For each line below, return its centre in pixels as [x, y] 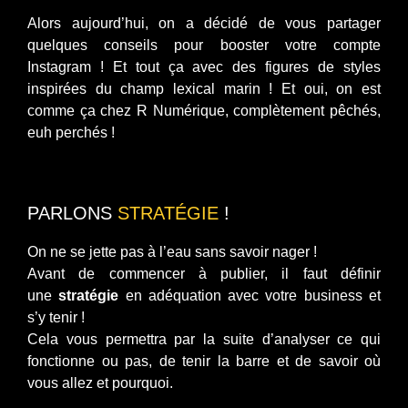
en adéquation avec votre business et [250, 296]
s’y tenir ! [58, 318]
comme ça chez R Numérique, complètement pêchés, [204, 110]
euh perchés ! [71, 132]
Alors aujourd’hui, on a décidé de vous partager [204, 23]
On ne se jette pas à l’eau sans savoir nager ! [174, 252]
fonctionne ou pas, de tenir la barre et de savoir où [204, 362]
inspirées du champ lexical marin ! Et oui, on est [204, 88]
